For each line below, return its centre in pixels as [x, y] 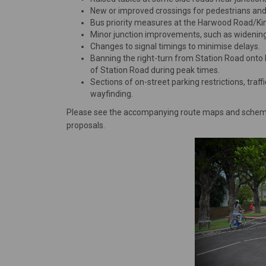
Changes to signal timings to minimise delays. [175, 47]
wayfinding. [112, 94]
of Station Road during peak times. [155, 70]
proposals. [86, 126]
